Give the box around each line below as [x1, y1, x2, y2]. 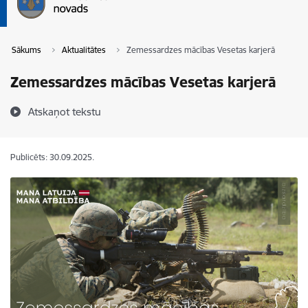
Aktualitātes [62, 45, 106, 55]
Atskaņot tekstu [28, 105, 101, 118]
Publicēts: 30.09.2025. [10, 152, 94, 162]
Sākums [12, 45, 41, 55]
